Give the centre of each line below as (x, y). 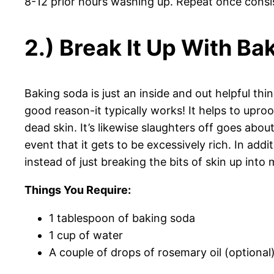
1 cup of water (86, 235)
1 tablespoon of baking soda (122, 218)
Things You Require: (78, 190)
